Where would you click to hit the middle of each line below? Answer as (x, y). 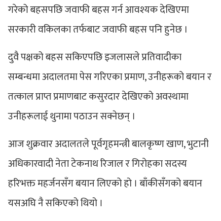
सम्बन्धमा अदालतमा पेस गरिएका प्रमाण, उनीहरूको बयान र (110, 77)
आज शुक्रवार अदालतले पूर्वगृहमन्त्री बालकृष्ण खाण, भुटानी (108, 144)
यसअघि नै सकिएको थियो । (55, 203)
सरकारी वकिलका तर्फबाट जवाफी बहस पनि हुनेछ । (98, 29)
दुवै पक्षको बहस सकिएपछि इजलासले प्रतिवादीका (95, 57)
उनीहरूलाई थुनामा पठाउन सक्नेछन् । (72, 116)
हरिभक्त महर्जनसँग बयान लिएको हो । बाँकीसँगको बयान (105, 183)
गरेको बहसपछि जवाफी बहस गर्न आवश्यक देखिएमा (98, 10)
